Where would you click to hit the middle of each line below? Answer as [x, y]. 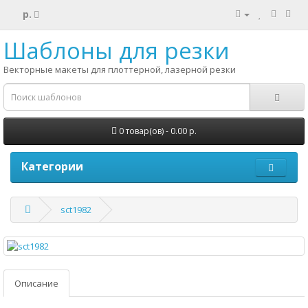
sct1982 [76, 210]
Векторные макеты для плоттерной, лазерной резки [120, 69]
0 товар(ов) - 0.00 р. [158, 131]
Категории [52, 166]
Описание [36, 283]
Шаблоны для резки [117, 51]
